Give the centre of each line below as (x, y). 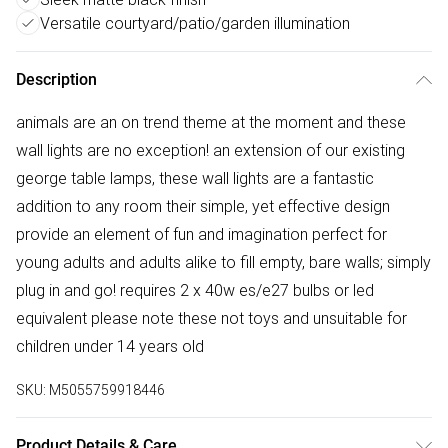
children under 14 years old (110, 346)
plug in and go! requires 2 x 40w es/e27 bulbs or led (195, 290)
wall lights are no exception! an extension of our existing (210, 150)
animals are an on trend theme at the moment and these (211, 122)
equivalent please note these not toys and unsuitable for (211, 318)
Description (56, 80)
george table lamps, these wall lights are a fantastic (195, 178)
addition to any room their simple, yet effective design (203, 206)
